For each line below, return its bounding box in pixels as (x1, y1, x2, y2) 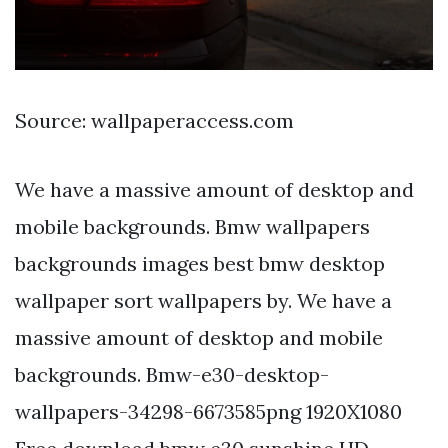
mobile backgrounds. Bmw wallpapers (15, 213, 370, 239)
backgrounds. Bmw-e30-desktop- (15, 361, 329, 387)
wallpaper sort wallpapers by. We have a (15, 287, 392, 313)
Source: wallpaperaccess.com (15, 107, 294, 133)
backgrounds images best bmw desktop (15, 250, 385, 276)
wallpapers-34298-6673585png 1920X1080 (15, 398, 402, 424)
